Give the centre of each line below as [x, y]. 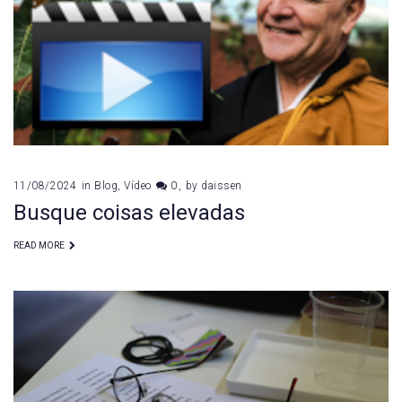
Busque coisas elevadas [129, 212]
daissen [222, 185]
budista [66, 34]
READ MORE [39, 245]
